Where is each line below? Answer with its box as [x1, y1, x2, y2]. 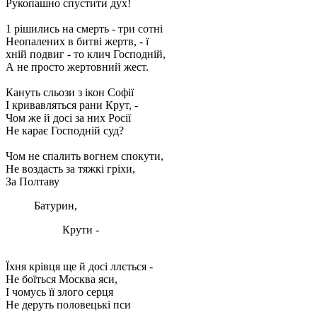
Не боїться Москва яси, [6, 272, 117, 285]
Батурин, [34, 199, 77, 212]
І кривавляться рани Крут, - [6, 98, 138, 111]
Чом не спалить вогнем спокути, [6, 149, 163, 162]
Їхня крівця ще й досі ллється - [6, 260, 153, 272]
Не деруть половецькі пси [6, 298, 131, 311]
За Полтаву [6, 175, 59, 188]
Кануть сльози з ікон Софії [6, 86, 134, 98]
